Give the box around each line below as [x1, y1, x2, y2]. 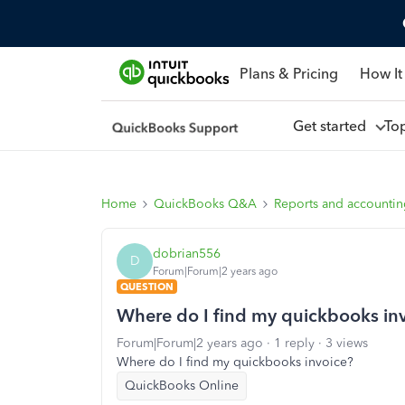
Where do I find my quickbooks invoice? [117, 354, 353, 370]
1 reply [274, 335, 315, 351]
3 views [325, 335, 368, 351]
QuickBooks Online [125, 378, 239, 393]
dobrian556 [153, 245, 221, 261]
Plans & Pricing [239, 64, 338, 82]
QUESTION [120, 280, 174, 293]
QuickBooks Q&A [154, 196, 257, 212]
